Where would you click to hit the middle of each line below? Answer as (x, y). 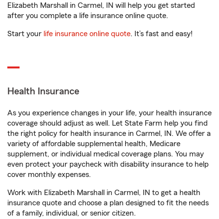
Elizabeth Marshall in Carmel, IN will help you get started (101, 5)
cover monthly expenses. (49, 175)
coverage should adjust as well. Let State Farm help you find (108, 123)
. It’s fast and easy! (162, 34)
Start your (25, 34)
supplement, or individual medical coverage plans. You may (106, 154)
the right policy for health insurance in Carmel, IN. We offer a (109, 133)
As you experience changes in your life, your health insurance (109, 113)
